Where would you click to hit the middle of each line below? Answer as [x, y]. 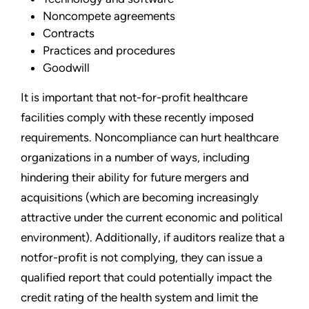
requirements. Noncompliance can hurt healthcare [150, 138]
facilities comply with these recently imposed [137, 118]
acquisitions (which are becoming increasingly [140, 198]
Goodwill [66, 68]
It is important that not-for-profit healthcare [134, 98]
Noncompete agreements [109, 16]
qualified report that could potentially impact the [146, 278]
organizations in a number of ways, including [135, 158]
